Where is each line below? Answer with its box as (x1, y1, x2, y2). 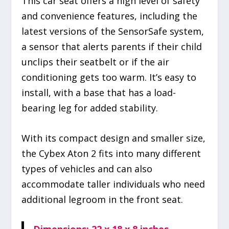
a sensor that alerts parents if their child (21, 40, 202, 53)
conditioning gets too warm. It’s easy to (21, 71, 197, 83)
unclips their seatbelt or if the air (21, 55, 170, 68)
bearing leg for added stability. (21, 101, 158, 114)
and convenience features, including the (21, 9, 198, 22)
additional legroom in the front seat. (21, 193, 184, 205)
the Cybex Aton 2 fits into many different (21, 147, 201, 159)
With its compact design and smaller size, (21, 131, 206, 144)
